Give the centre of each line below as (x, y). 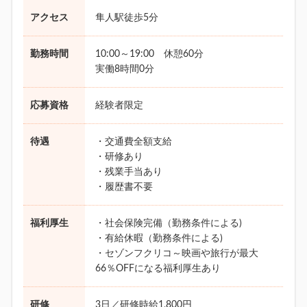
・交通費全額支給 (134, 142)
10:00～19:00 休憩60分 (150, 54)
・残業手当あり (129, 172)
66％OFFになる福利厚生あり (158, 269)
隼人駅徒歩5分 (127, 18)
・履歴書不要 (124, 187)
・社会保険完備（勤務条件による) (169, 224)
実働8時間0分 (125, 70)
